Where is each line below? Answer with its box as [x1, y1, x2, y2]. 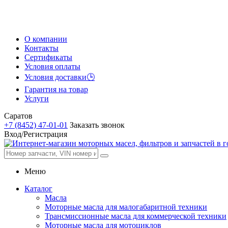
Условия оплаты [24, 62, 80, 71]
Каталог [24, 184, 52, 193]
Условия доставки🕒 [24, 73, 95, 81]
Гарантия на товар [24, 85, 88, 94]
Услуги [24, 94, 49, 103]
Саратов [4, 111, 33, 120]
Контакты [24, 44, 59, 52]
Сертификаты [24, 53, 72, 62]
